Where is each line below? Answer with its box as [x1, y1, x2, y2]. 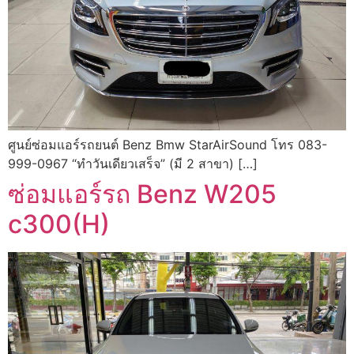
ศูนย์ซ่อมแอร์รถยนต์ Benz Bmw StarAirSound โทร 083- [8, 137, 327, 153]
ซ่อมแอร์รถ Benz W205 [8, 179, 277, 210]
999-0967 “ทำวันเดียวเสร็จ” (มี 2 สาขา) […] [8, 156, 258, 172]
